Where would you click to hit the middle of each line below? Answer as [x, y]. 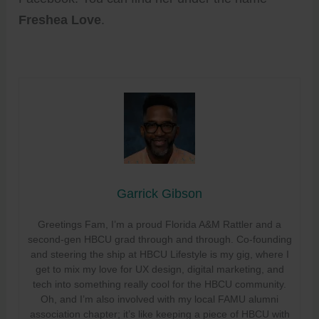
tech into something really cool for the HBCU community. [159, 284]
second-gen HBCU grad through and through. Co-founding [159, 239]
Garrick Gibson [159, 193]
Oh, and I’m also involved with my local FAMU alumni [159, 299]
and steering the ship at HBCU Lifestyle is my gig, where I [159, 254]
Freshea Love [60, 20]
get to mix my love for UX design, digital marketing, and [159, 269]
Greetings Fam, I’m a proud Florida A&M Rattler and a [159, 224]
